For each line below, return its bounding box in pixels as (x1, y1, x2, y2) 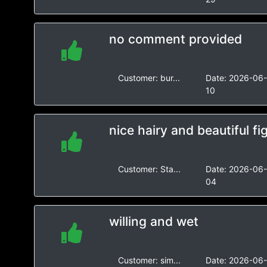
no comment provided (108, 32, 242, 46)
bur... (160, 73, 180, 83)
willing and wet (108, 214, 198, 229)
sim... (160, 255, 181, 265)
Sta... (160, 164, 181, 174)
